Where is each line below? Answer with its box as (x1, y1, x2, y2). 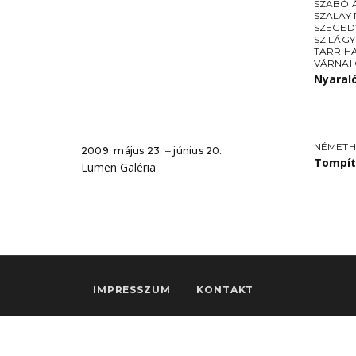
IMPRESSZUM (93, 283, 171, 296)
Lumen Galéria (81, 160, 156, 175)
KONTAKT (196, 283, 254, 296)
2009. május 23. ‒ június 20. (81, 145, 222, 157)
